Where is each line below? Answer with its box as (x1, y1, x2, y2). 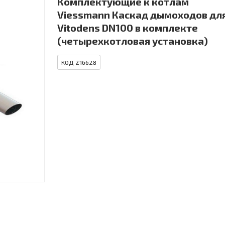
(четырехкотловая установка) (57, 35, 208, 47)
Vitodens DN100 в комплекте (57, 22, 198, 34)
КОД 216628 (61, 59, 96, 66)
